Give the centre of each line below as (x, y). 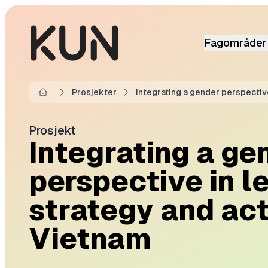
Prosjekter (94, 92)
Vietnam (90, 239)
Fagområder (235, 43)
